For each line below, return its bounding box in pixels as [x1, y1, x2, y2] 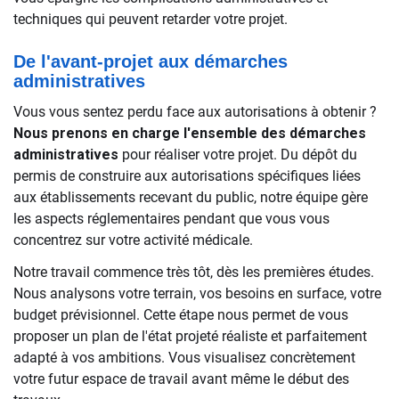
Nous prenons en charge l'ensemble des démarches [13, 125, 366, 142]
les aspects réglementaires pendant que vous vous [13, 210, 330, 227]
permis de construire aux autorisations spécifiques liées [13, 167, 361, 184]
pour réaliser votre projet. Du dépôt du [118, 146, 357, 163]
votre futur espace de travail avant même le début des [13, 370, 349, 387]
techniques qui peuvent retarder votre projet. [13, 11, 288, 28]
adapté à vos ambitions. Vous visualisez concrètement [13, 349, 355, 366]
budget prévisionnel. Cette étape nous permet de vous [13, 306, 348, 323]
